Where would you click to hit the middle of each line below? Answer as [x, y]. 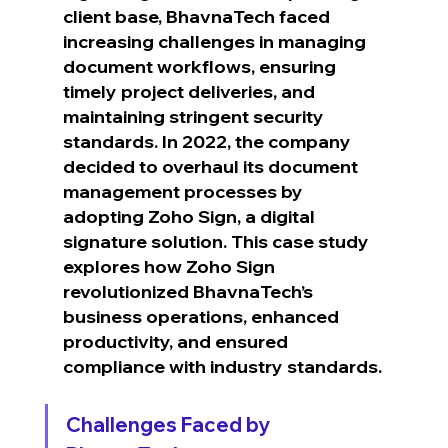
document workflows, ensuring [201, 66]
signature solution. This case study [217, 241]
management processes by [184, 191]
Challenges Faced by [169, 424]
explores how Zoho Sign [170, 266]
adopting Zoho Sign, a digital [190, 216]
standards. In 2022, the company [208, 141]
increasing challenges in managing [216, 41]
